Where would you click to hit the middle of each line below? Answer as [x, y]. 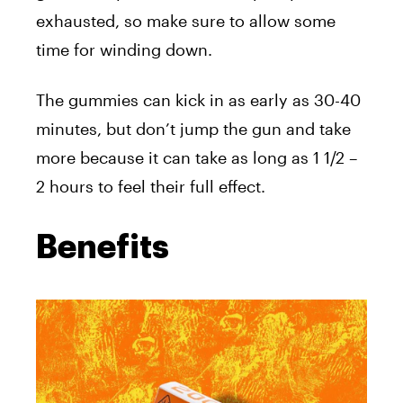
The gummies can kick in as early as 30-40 [198, 100]
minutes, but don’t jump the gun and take [193, 129]
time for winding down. [124, 50]
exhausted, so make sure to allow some [186, 21]
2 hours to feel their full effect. [151, 187]
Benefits [103, 248]
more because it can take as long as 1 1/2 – [197, 158]
